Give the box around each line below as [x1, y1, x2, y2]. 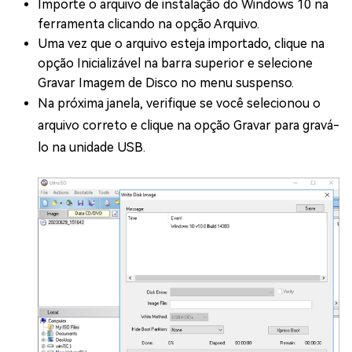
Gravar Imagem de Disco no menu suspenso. [38, 75, 294, 90]
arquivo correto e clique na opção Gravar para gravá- [38, 117, 339, 133]
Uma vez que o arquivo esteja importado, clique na [38, 35, 324, 51]
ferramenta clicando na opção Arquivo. [38, 16, 259, 31]
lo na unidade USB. [38, 139, 145, 155]
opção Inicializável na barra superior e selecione [38, 55, 313, 71]
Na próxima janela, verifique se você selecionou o [38, 95, 321, 111]
